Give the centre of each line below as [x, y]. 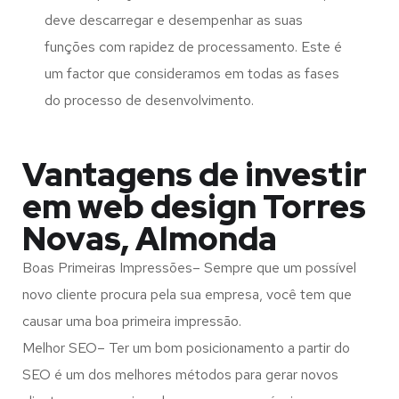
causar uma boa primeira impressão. [132, 322]
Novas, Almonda [150, 239]
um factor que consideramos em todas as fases [192, 74]
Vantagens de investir [195, 175]
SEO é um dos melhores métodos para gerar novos [180, 375]
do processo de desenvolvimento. [149, 101]
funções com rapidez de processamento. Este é [193, 47]
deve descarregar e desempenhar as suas [174, 20]
